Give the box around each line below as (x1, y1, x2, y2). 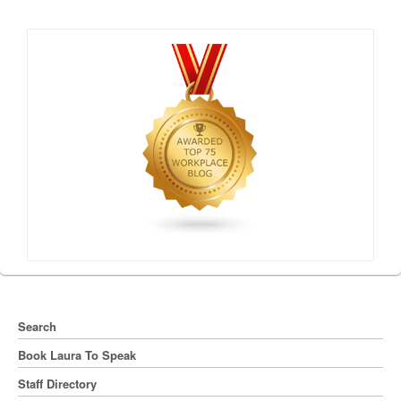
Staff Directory (18, 375, 97, 393)
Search (18, 318, 56, 336)
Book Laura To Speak (18, 346, 136, 364)
